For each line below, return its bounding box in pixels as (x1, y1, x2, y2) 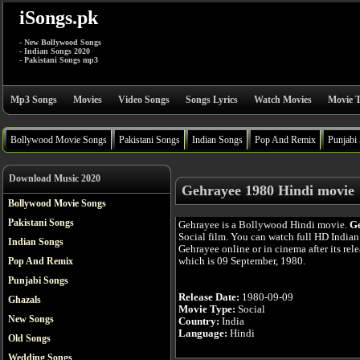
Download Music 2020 (9, 173, 100, 184)
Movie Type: (178, 303, 235, 315)
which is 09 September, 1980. (178, 255, 305, 267)
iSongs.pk (19, 7, 98, 28)
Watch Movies (254, 94, 312, 105)
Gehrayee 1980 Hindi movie (182, 182, 354, 198)
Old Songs (8, 333, 51, 344)
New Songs (8, 313, 54, 325)
